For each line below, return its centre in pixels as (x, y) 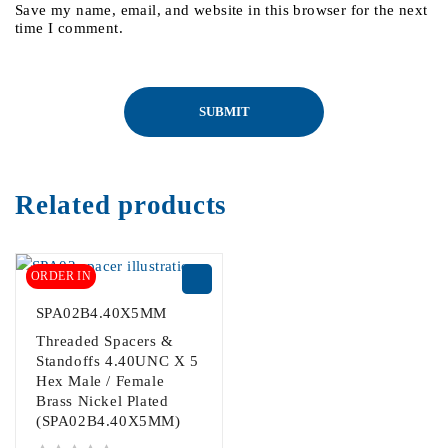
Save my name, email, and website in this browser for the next (221, 10)
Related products (121, 205)
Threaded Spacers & (105, 341)
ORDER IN (61, 276)
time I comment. (69, 28)
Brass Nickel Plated (102, 401)
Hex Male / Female (100, 381)
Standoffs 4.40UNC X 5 (117, 361)
